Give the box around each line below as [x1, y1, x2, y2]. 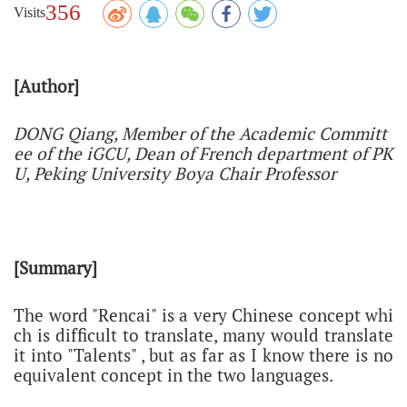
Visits [14, 5, 45, 21]
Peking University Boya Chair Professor [29, 162, 336, 185]
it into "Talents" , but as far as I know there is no [14, 343, 393, 367]
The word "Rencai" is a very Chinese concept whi [14, 303, 393, 327]
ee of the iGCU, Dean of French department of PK [14, 142, 392, 165]
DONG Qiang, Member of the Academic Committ [14, 122, 387, 145]
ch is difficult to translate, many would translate [14, 323, 393, 347]
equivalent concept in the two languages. [14, 363, 333, 387]
